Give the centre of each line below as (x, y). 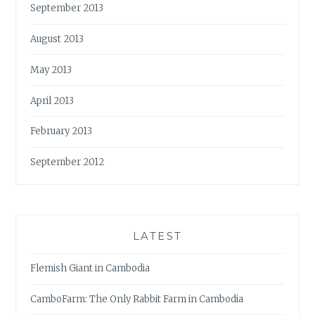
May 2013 (51, 70)
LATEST (157, 236)
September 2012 (67, 162)
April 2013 (52, 101)
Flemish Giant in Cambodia (90, 269)
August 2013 (57, 39)
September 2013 (67, 8)
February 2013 (62, 131)
